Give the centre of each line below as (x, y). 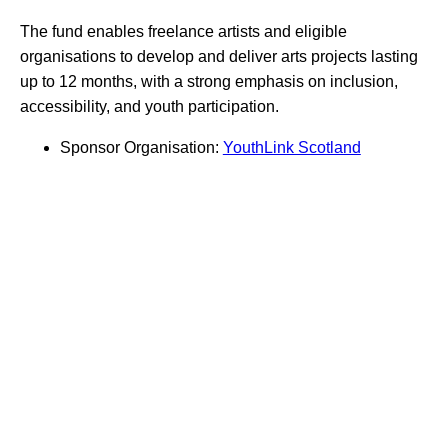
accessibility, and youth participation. (149, 106)
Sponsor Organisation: (141, 147)
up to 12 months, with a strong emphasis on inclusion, (208, 81)
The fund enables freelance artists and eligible (183, 31)
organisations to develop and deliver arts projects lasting (218, 56)
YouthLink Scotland (291, 147)
